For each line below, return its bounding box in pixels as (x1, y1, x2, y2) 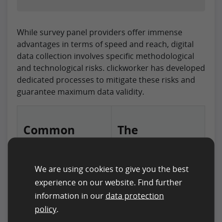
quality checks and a (117, 191, 193, 203)
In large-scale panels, (23, 203, 101, 215)
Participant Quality (23, 179, 100, 191)
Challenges (23, 134, 85, 150)
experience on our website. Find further (34, 176, 182, 187)
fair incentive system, (117, 203, 196, 215)
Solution (117, 146, 165, 163)
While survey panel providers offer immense (17, 26, 182, 38)
